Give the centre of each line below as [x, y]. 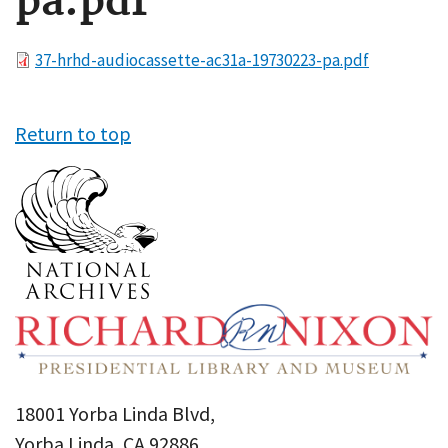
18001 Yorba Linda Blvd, [115, 414]
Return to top [73, 133]
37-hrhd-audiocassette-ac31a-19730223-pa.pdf [202, 60]
